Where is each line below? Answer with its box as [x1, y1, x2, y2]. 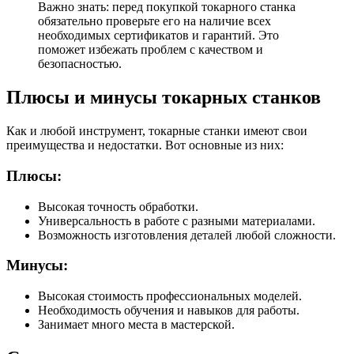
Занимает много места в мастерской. [38, 317, 235, 331]
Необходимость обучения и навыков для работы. [38, 303, 299, 317]
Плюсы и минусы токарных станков [6, 87, 321, 108]
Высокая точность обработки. [38, 199, 198, 213]
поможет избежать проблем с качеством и [38, 43, 263, 57]
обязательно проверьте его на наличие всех [38, 14, 271, 28]
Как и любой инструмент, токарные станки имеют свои [6, 124, 307, 138]
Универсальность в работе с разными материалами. [38, 213, 315, 228]
